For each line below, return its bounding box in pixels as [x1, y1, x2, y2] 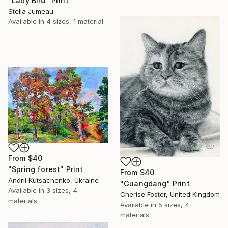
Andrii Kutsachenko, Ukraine [8, 176, 99, 185]
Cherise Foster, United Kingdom [120, 190, 220, 199]
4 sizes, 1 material [46, 17, 103, 26]
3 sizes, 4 [46, 186, 77, 195]
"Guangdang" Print [120, 179, 190, 188]
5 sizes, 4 [158, 201, 189, 209]
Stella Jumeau [8, 7, 53, 16]
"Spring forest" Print [8, 165, 83, 174]
